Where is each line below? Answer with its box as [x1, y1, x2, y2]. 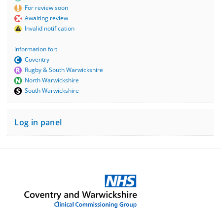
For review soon [22, 3, 69, 12]
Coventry [22, 55, 50, 64]
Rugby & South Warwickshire [22, 65, 104, 74]
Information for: [14, 44, 58, 53]
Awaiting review [22, 13, 69, 22]
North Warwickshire [22, 75, 79, 84]
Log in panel [14, 116, 62, 128]
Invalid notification [22, 24, 75, 33]
